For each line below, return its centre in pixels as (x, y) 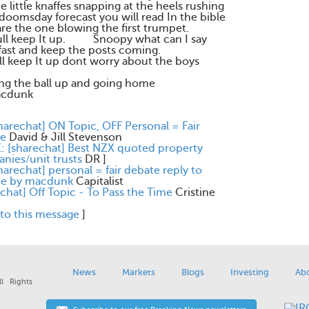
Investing (249, 272)
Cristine (195, 192)
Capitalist (100, 181)
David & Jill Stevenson (66, 137)
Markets (138, 272)
